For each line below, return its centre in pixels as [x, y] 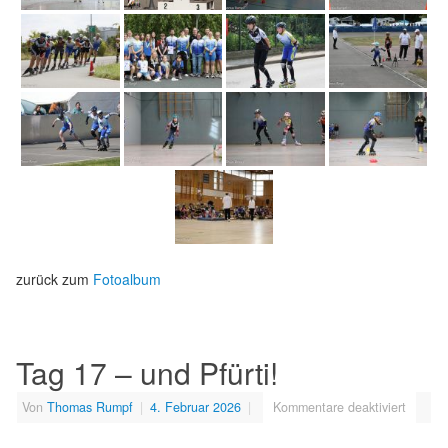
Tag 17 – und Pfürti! [147, 372]
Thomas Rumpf [90, 406]
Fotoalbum [127, 278]
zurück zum [54, 278]
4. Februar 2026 [195, 406]
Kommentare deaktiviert [339, 406]
